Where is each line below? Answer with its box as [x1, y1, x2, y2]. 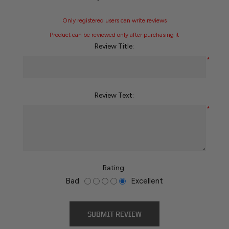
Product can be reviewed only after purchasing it [50, 31, 179, 38]
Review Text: [95, 90, 134, 100]
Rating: [103, 163, 126, 172]
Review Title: [95, 41, 134, 51]
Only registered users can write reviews [62, 16, 167, 24]
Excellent [131, 176, 164, 186]
